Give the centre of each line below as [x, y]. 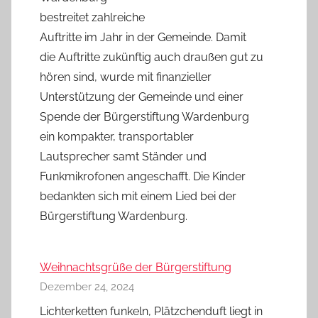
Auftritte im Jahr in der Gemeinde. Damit [143, 37]
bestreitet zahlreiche [92, 17]
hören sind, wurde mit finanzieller [126, 77]
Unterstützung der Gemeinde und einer [142, 97]
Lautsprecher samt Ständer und [123, 156]
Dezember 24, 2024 [87, 286]
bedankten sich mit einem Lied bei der [138, 196]
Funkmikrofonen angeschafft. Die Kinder [143, 176]
